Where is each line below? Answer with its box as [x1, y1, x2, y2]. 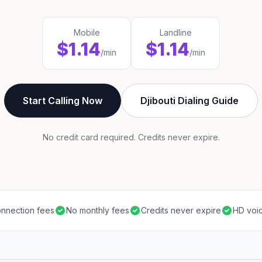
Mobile [73, 27, 100, 37]
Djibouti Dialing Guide [140, 95, 239, 106]
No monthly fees [66, 205, 129, 215]
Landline [159, 27, 192, 37]
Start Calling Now [23, 95, 102, 106]
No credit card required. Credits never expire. [42, 132, 220, 142]
